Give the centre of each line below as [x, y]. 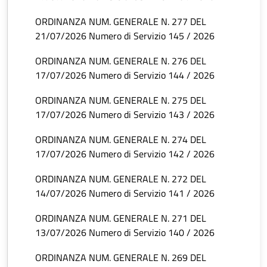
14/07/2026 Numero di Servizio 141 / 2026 [125, 193]
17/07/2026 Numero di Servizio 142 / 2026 [125, 154]
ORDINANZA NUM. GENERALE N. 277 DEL [121, 22]
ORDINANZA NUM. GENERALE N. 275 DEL [121, 100]
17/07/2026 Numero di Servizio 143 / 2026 [125, 115]
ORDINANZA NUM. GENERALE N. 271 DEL [121, 218]
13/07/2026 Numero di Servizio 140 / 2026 [125, 233]
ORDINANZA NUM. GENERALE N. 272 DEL [121, 179]
